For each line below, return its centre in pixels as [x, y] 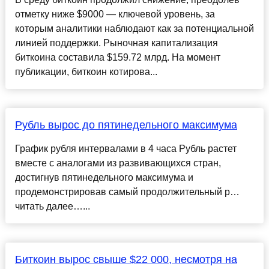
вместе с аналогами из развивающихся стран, [118, 163]
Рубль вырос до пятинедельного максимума [126, 125]
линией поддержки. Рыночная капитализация [116, 43]
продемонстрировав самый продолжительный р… [127, 192]
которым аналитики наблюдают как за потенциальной [134, 29]
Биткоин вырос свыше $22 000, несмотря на [126, 260]
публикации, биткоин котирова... [86, 72]
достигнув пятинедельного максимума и [104, 178]
